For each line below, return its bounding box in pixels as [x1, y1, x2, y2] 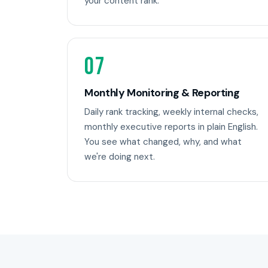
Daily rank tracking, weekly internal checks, [84, 106, 258, 118]
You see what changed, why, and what [84, 136, 242, 148]
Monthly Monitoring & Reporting [84, 86, 240, 100]
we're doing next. [84, 151, 155, 163]
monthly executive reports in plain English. [84, 121, 258, 133]
